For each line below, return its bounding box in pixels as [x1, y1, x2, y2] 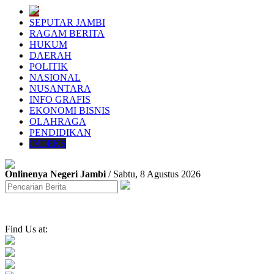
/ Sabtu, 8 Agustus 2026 [108, 169, 201, 179]
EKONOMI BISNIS [29, 105, 110, 116]
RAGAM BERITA [29, 28, 105, 39]
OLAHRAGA [29, 116, 86, 127]
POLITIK [29, 61, 68, 72]
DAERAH [29, 50, 72, 61]
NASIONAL [29, 72, 81, 83]
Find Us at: [5, 224, 48, 234]
